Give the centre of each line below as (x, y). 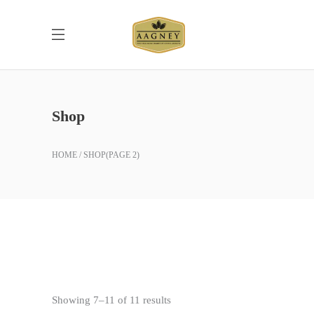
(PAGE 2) (123, 155)
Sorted (184, 299)
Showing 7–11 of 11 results (111, 300)
